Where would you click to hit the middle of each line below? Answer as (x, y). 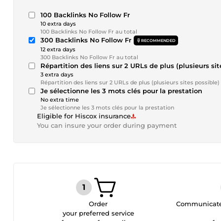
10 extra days (58, 24)
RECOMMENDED (158, 40)
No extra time (60, 100)
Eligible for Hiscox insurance (84, 116)
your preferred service (98, 213)
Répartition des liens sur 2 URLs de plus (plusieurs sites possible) (130, 82)
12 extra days (58, 49)
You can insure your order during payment (107, 125)
